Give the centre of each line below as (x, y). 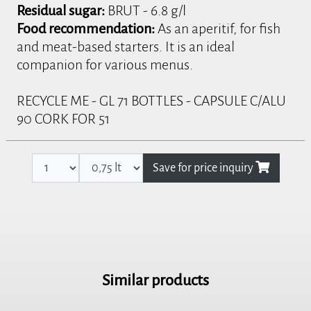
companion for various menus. (105, 64)
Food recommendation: (86, 28)
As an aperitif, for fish (218, 28)
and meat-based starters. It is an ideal (126, 46)
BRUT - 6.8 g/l (146, 10)
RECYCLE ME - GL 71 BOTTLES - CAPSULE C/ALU (152, 100)
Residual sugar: (61, 10)
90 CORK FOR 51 (64, 118)
